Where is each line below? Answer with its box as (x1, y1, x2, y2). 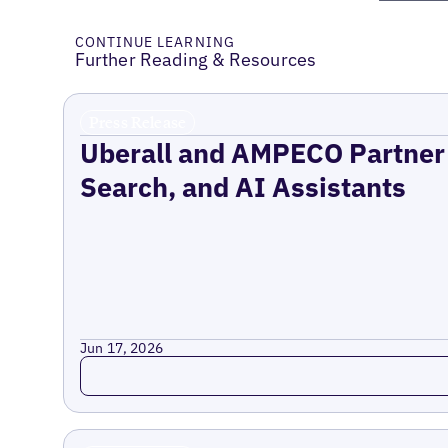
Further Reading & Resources (74, 47, 317, 71)
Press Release (88, 112, 187, 132)
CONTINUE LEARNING (74, 32, 235, 51)
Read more (79, 355, 168, 378)
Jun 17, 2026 (79, 339, 164, 357)
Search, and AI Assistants (79, 170, 406, 204)
